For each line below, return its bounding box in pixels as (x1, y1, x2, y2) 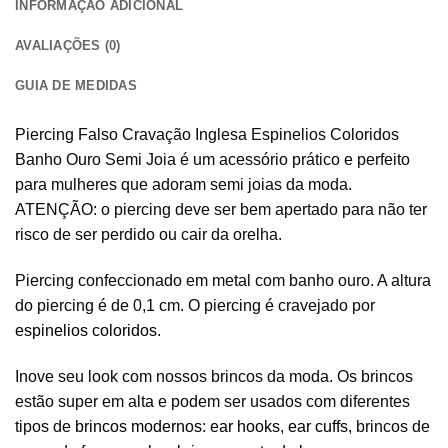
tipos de (15, 417, 75, 435)
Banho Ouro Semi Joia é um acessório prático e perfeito (15, 151, 410, 169)
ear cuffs (288, 417, 348, 435)
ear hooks (210, 417, 280, 435)
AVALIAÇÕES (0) (15, 38, 121, 54)
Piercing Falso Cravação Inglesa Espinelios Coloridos (15, 126, 399, 144)
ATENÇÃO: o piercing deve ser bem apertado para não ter (15, 201, 427, 219)
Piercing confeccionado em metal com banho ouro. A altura (15, 272, 431, 290)
